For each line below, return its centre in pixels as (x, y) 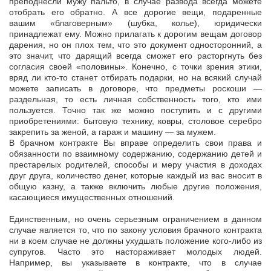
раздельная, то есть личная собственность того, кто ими (135, 100)
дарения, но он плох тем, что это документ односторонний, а (135, 45)
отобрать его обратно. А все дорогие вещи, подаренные (135, 12)
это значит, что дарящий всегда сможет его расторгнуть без (135, 56)
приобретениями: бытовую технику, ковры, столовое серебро (135, 121)
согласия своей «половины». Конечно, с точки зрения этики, (135, 67)
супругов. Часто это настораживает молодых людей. (135, 252)
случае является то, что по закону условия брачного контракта (135, 230)
